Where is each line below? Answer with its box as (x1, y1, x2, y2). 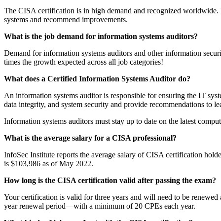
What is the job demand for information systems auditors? (4, 32, 198, 40)
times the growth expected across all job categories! (4, 57, 171, 66)
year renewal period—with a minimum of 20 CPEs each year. (4, 201, 195, 210)
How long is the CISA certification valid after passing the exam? (4, 176, 216, 184)
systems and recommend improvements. (4, 15, 132, 24)
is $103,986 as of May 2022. (4, 159, 93, 168)
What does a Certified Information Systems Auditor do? (4, 74, 192, 83)
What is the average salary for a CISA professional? (4, 133, 179, 142)
